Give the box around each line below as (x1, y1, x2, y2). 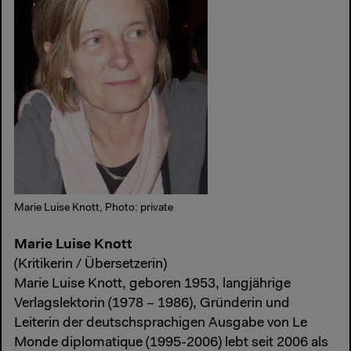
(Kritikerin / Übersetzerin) (14, 258, 167, 273)
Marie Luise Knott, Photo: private (14, 203, 173, 214)
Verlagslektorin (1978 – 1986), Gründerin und (14, 297, 290, 312)
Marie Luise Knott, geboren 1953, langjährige (14, 277, 291, 292)
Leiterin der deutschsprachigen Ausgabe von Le (14, 317, 307, 331)
